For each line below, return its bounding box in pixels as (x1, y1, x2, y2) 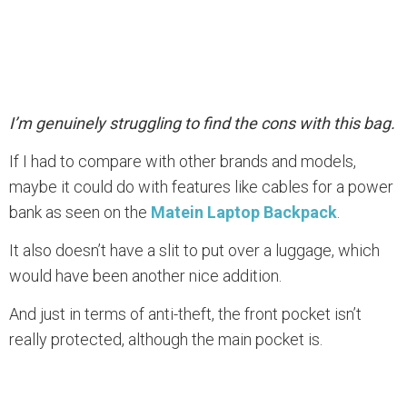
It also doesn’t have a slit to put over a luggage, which (9, 241, 380, 261)
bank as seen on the (9, 203, 151, 223)
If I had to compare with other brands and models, (9, 152, 356, 172)
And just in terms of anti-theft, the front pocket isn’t (9, 304, 362, 324)
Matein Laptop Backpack (151, 203, 337, 223)
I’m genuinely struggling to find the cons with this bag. (9, 114, 395, 134)
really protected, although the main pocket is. (9, 330, 323, 350)
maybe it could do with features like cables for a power (9, 177, 393, 197)
